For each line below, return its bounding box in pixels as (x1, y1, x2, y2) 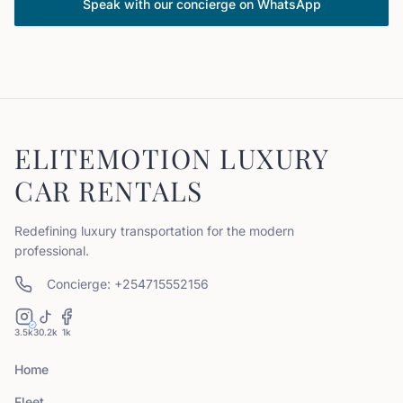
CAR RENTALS (14, 173, 203, 209)
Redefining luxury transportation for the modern (14, 223, 294, 238)
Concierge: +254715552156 (47, 276, 209, 291)
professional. (14, 243, 89, 258)
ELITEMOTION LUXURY (14, 140, 328, 176)
